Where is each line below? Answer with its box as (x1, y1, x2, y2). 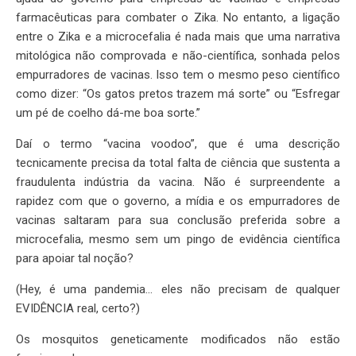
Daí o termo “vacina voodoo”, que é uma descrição (16, 137, 340, 152)
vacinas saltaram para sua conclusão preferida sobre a (16, 213, 340, 228)
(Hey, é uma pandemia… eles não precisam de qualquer (16, 282, 340, 297)
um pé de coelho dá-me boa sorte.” (16, 106, 200, 121)
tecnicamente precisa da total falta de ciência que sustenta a (16, 156, 340, 171)
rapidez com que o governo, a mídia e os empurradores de (16, 194, 340, 209)
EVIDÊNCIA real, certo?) (16, 301, 140, 316)
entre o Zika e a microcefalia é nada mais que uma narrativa (16, 29, 340, 44)
